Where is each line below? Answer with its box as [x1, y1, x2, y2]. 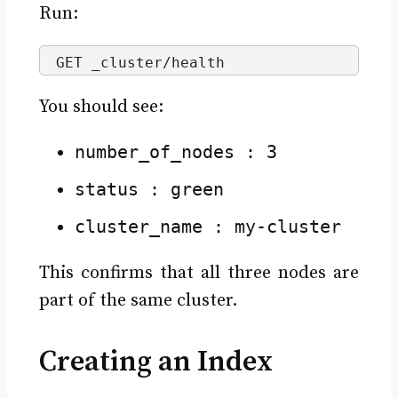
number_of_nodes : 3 [74, 140, 277, 163]
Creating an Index [38, 344, 273, 380]
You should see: [38, 95, 163, 118]
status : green [74, 178, 224, 200]
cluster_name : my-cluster [74, 215, 341, 237]
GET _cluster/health [55, 54, 225, 72]
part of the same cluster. [38, 289, 237, 312]
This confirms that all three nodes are [38, 261, 360, 284]
